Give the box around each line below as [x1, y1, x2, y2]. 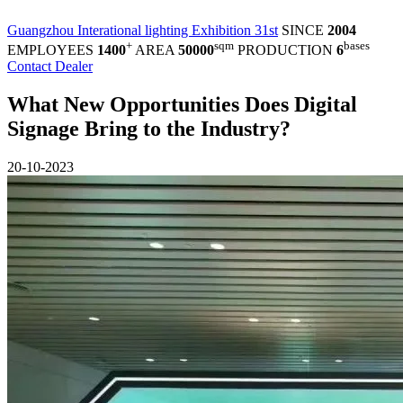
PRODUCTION [237, 42, 336, 58]
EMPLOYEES [7, 42, 97, 58]
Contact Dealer [7, 58, 93, 75]
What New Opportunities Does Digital [7, 93, 357, 117]
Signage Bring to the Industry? [7, 117, 291, 141]
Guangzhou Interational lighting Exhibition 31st [7, 22, 278, 38]
